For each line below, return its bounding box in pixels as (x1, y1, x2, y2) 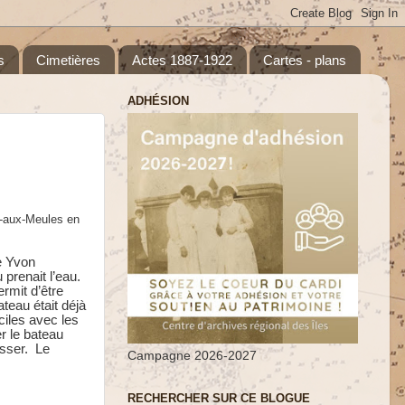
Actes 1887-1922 (131, 52, 232, 68)
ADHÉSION (127, 93, 189, 108)
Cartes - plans (263, 52, 347, 68)
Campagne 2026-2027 (127, 349, 257, 363)
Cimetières (35, 52, 100, 68)
